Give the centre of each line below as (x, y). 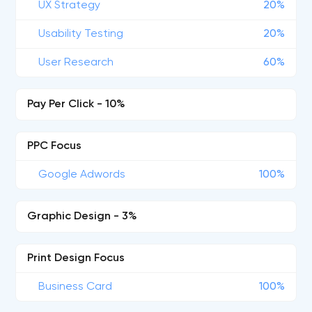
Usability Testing (81, 34)
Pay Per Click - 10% (77, 104)
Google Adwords (82, 175)
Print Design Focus (76, 258)
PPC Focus (55, 146)
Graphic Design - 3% (83, 217)
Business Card (76, 287)
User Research (76, 63)
